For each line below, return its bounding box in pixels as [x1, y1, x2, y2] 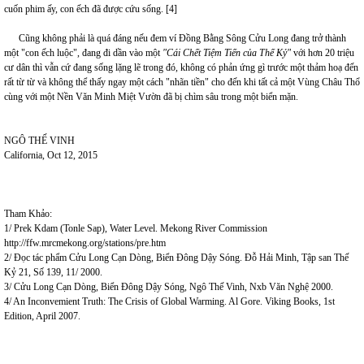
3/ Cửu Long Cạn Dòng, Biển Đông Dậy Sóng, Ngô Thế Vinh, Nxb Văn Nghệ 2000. [4, 281, 333, 292]
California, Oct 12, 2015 [4, 149, 97, 161]
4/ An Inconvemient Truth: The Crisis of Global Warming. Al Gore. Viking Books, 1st [4, 296, 335, 307]
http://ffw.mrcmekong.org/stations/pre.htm [4, 237, 166, 249]
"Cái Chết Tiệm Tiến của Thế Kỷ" [162, 47, 291, 58]
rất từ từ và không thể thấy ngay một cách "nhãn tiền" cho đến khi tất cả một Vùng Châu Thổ [4, 76, 360, 88]
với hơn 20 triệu [291, 47, 354, 58]
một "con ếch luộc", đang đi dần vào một [4, 47, 162, 58]
